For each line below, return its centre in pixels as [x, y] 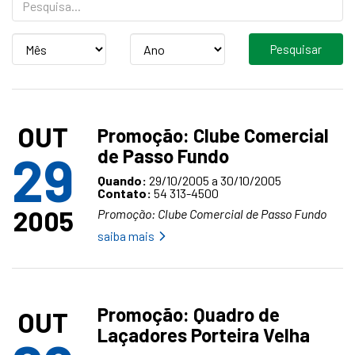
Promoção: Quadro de [189, 314]
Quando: [122, 180]
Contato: [124, 193]
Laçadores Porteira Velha [204, 335]
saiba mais [126, 236]
